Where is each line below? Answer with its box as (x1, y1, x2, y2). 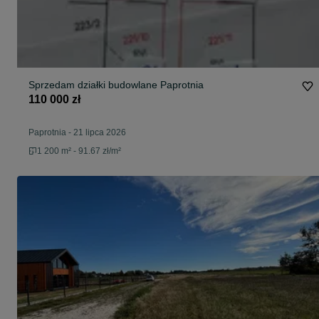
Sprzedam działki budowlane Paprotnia (28, 79, 204, 91)
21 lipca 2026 (73, 127, 126, 138)
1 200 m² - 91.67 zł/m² (37, 146, 121, 157)
